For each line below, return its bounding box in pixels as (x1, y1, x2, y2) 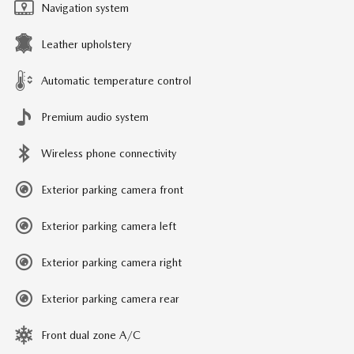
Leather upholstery (41, 37, 131, 51)
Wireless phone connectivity (41, 146, 176, 160)
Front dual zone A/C (41, 328, 141, 341)
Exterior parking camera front (41, 183, 183, 196)
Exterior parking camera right (41, 255, 182, 269)
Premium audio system (41, 110, 149, 123)
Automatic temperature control (41, 73, 191, 87)
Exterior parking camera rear (41, 292, 179, 305)
